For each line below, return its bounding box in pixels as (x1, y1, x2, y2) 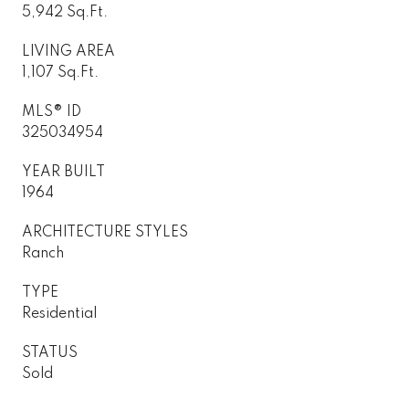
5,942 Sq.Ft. (22, 5, 108, 20)
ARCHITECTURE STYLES (22, 225, 188, 240)
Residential (22, 306, 97, 321)
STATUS (22, 345, 78, 361)
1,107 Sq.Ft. (22, 65, 99, 80)
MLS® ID (22, 104, 81, 120)
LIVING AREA (22, 44, 115, 59)
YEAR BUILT (22, 164, 105, 180)
